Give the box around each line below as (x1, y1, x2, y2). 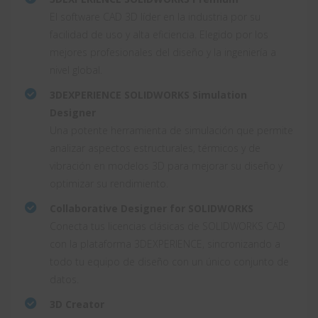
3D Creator (50, 297, 104, 311)
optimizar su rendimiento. (50, 176, 168, 190)
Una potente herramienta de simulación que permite (50, 123, 293, 137)
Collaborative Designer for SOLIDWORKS (50, 201, 253, 215)
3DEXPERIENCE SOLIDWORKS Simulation (50, 87, 247, 102)
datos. (50, 272, 79, 286)
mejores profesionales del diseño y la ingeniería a (50, 45, 276, 59)
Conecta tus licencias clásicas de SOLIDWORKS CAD (50, 219, 285, 233)
